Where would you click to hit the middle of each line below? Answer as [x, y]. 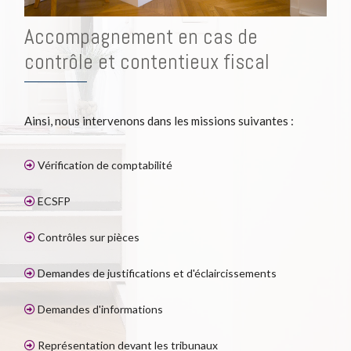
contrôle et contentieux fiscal [147, 62]
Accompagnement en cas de [141, 37]
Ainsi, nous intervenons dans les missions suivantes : [159, 121]
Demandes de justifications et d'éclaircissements [156, 273]
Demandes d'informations [99, 309]
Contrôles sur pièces [87, 237]
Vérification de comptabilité [104, 165]
